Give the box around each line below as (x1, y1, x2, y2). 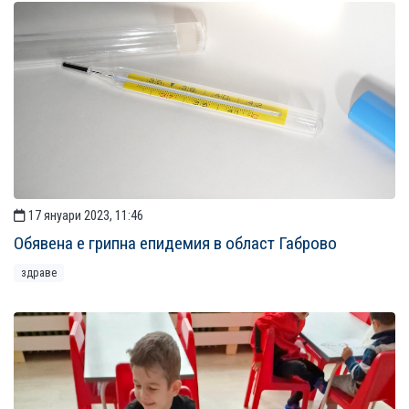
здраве (21, 266, 57, 280)
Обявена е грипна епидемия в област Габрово (14, 233, 337, 255)
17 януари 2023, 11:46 (26, 208, 143, 225)
